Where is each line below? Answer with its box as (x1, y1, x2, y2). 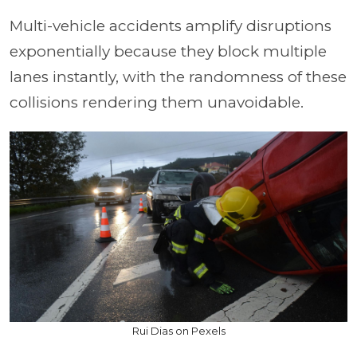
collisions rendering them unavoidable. (10, 93, 304, 112)
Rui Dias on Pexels (131, 324, 226, 337)
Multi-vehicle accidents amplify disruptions (10, 17, 331, 35)
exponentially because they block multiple (10, 42, 327, 61)
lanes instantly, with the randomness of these (10, 68, 347, 86)
